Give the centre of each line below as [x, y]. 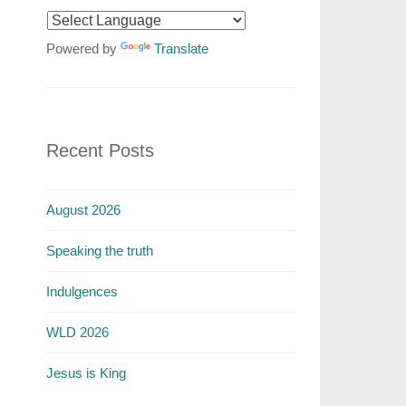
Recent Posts [100, 150]
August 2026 [83, 210]
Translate [181, 48]
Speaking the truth [99, 251]
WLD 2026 [77, 332]
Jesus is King [86, 373]
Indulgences [82, 291]
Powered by [83, 48]
